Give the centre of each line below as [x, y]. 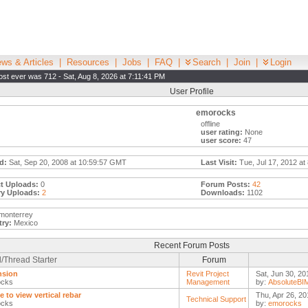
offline [210, 124]
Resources [88, 62]
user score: [221, 140]
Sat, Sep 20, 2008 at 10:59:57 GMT [67, 162]
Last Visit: [219, 162]
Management [208, 282]
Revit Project [208, 274]
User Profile [191, 91]
